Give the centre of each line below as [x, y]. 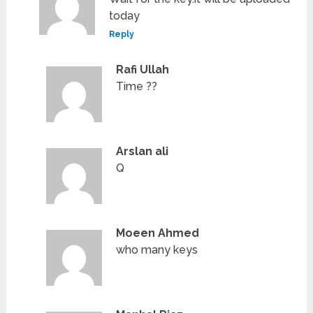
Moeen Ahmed [158, 233]
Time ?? [137, 87]
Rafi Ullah [143, 70]
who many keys [157, 250]
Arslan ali [143, 152]
